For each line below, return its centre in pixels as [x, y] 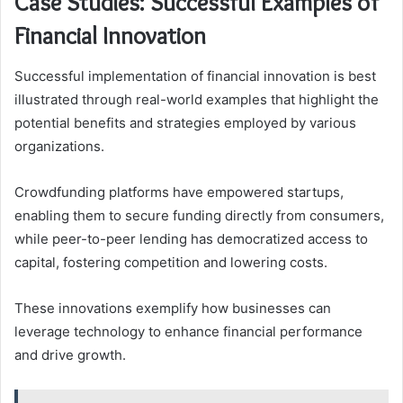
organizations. [59, 146]
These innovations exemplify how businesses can [173, 308]
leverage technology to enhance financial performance [188, 331]
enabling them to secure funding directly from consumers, [199, 215]
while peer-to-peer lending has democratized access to [191, 238]
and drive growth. [70, 354]
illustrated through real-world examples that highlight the [197, 99]
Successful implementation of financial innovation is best [195, 76]
